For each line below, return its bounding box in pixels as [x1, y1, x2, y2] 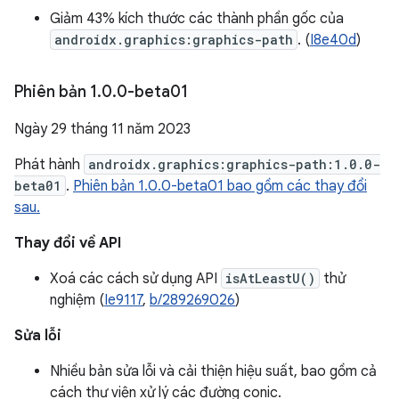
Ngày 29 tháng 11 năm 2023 [14, 120, 191, 138]
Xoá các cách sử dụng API [50, 270, 221, 288]
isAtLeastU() [225, 270, 315, 287]
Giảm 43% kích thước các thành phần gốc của [50, 10, 344, 28]
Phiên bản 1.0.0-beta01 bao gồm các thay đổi [73, 177, 367, 195]
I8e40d [310, 31, 356, 49]
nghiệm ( [50, 291, 104, 309]
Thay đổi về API [14, 234, 121, 252]
